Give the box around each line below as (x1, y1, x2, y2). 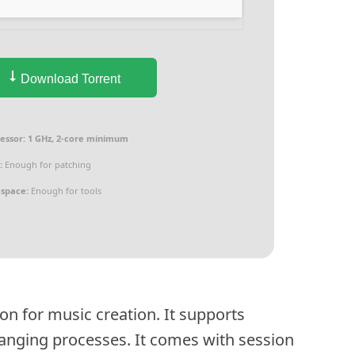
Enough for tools (29, 185, 102, 197)
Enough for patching (2, 158, 92, 170)
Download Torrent (17, 72, 121, 86)
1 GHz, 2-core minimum (25, 132, 129, 144)
